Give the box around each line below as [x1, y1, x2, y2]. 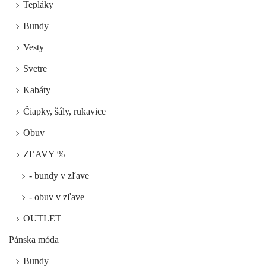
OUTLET [23, 213, 61, 224]
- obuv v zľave [29, 192, 84, 202]
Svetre [23, 64, 47, 74]
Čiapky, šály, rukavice [23, 106, 106, 117]
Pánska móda [9, 235, 59, 245]
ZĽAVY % [23, 149, 65, 160]
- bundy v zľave [29, 170, 89, 181]
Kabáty [23, 85, 50, 96]
